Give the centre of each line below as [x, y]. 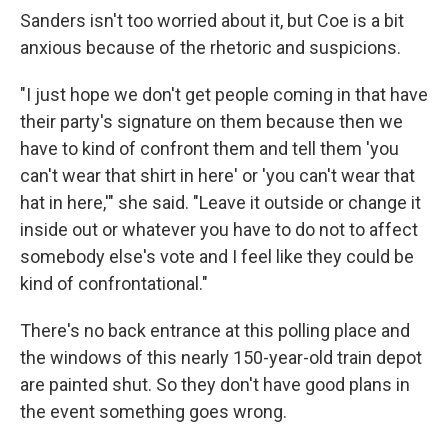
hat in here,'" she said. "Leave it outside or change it [220, 203]
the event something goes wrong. [153, 412]
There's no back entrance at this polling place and [215, 331]
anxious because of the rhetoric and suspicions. [210, 48]
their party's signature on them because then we [211, 122]
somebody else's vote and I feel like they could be [217, 257]
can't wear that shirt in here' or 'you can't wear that [217, 176]
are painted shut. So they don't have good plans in [215, 385]
